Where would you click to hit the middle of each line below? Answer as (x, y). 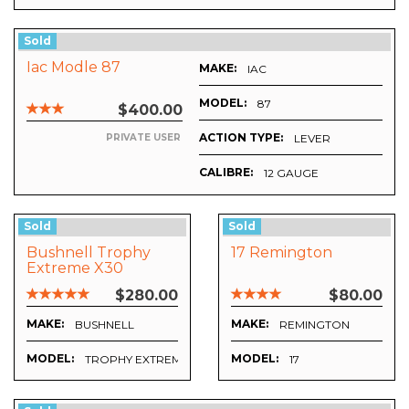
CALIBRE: (226, 173)
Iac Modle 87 (73, 68)
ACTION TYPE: (241, 138)
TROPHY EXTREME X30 (149, 360)
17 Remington (282, 253)
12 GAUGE (291, 173)
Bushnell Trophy (89, 253)
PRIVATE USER (143, 138)
